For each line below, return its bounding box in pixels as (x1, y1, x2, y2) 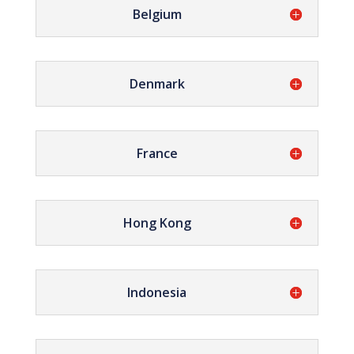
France (136, 145, 178, 162)
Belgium (132, 6, 182, 23)
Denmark (129, 75, 185, 92)
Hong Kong (122, 214, 191, 232)
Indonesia (127, 284, 187, 301)
